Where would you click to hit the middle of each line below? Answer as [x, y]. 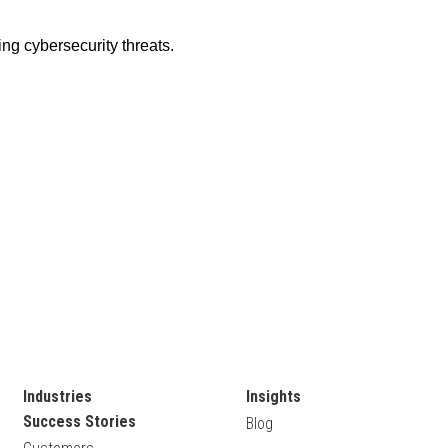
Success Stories [80, 422]
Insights [273, 397]
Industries [58, 397]
